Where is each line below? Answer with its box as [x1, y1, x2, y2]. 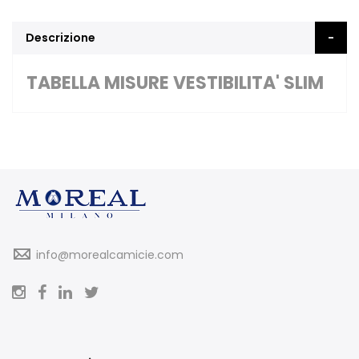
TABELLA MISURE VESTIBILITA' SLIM [26, 71, 324, 96]
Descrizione [26, 30, 95, 46]
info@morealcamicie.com [36, 247, 184, 264]
